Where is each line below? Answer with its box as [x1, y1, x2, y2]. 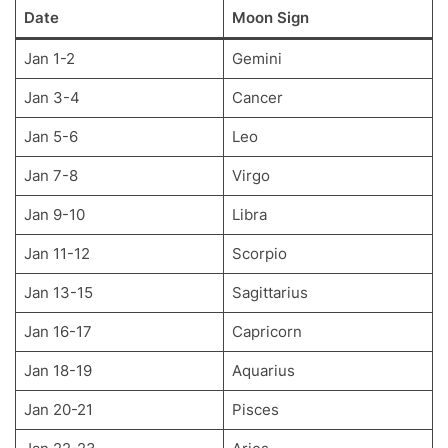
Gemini [231, 48, 282, 68]
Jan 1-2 [23, 48, 75, 68]
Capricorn [231, 321, 302, 341]
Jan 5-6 [23, 126, 78, 146]
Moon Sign [231, 7, 309, 27]
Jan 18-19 [23, 360, 92, 380]
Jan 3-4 [23, 87, 80, 107]
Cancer [231, 87, 283, 107]
